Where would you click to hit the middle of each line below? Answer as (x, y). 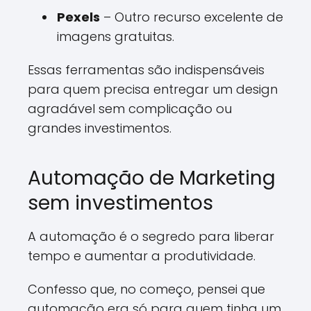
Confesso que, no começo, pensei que (146, 289)
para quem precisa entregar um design (153, 89)
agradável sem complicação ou (130, 109)
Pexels (78, 17)
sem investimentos (120, 203)
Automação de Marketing (152, 178)
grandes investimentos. (100, 128)
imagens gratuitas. (116, 36)
